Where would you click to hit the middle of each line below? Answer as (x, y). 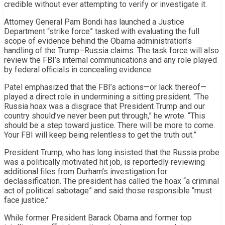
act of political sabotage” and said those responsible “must (108, 190)
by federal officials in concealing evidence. (78, 69)
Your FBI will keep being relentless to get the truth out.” (100, 135)
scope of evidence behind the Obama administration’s (98, 41)
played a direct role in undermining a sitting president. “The (106, 96)
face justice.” (26, 200)
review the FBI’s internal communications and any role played (110, 60)
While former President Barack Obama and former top (98, 217)
